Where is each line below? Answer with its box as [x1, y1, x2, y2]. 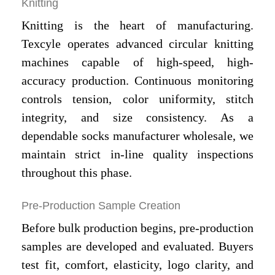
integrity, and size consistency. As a [21, 110, 254, 124]
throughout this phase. [21, 165, 132, 179]
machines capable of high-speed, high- [21, 55, 254, 69]
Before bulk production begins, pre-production [21, 221, 254, 235]
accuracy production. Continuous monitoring [21, 73, 254, 87]
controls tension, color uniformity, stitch [21, 91, 254, 106]
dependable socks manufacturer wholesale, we [21, 128, 254, 142]
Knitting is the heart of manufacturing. [21, 18, 254, 32]
